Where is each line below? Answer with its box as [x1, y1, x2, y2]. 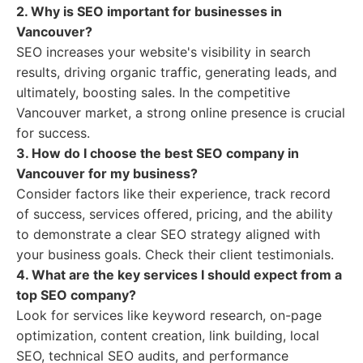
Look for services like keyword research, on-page [16, 307, 322, 323]
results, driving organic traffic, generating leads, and [16, 64, 337, 80]
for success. [16, 125, 90, 141]
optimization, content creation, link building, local [16, 327, 319, 344]
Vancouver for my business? [16, 165, 198, 181]
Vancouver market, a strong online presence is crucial [16, 105, 345, 121]
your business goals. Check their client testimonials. [16, 246, 334, 263]
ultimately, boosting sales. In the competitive [16, 84, 290, 100]
